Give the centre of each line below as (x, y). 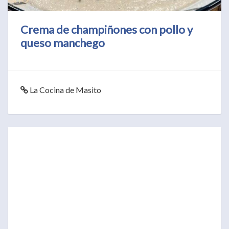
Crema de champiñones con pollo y (107, 29)
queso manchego (63, 42)
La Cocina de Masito (65, 89)
